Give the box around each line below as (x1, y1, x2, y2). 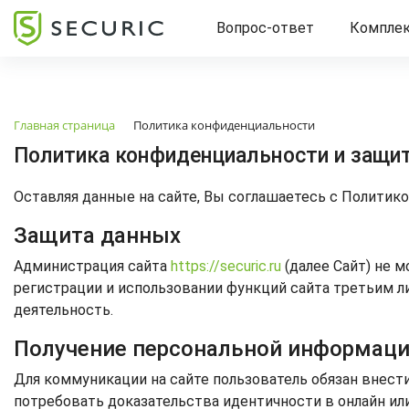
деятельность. (14, 301, 113, 319)
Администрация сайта (14, 257, 171, 275)
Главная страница (14, 117, 115, 133)
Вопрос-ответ (215, 19, 314, 37)
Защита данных (14, 223, 181, 248)
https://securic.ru (171, 257, 281, 275)
